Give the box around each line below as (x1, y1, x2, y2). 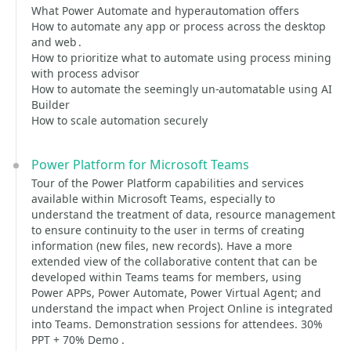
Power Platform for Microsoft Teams (31, 156, 249, 173)
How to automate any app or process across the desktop (31, 19, 326, 34)
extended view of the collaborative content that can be (31, 254, 317, 269)
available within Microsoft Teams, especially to (31, 191, 275, 206)
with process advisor (31, 66, 141, 81)
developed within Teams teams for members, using (31, 270, 302, 284)
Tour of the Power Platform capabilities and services (31, 175, 304, 190)
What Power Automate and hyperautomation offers (31, 3, 301, 18)
